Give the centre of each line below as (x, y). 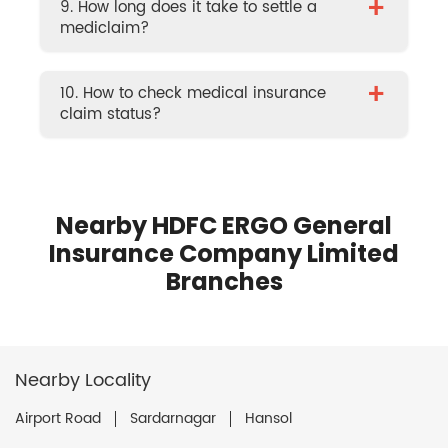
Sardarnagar (173, 418)
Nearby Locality (83, 380)
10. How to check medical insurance (193, 93)
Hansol (268, 418)
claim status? (110, 114)
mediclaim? (104, 28)
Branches (224, 281)
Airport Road (58, 418)
